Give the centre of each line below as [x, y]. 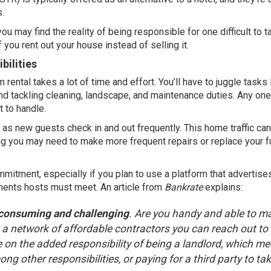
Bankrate [184, 187]
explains [223, 187]
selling [165, 45]
